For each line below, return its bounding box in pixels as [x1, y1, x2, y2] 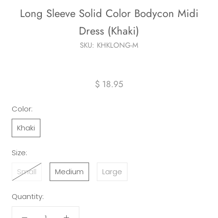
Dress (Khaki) [79, 23, 139, 39]
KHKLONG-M [97, 40, 138, 51]
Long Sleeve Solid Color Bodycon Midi [19, 5, 199, 21]
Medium [55, 166, 84, 177]
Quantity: [12, 191, 44, 202]
